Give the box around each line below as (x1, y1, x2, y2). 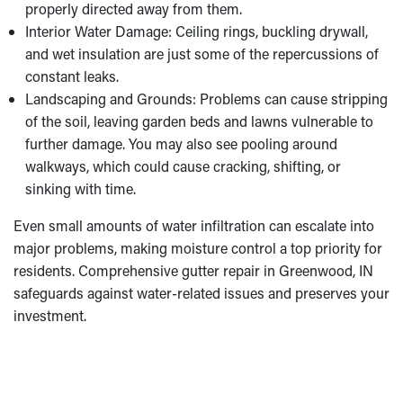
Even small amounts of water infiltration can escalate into (13, 216, 374, 235)
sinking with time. (24, 179, 136, 198)
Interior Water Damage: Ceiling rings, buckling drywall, (24, 22, 368, 40)
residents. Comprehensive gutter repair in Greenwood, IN (13, 261, 373, 280)
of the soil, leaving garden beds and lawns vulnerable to (24, 112, 373, 130)
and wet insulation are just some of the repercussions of (24, 44, 379, 63)
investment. (13, 306, 86, 325)
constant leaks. (24, 67, 119, 85)
